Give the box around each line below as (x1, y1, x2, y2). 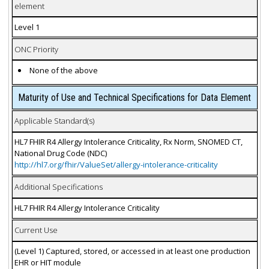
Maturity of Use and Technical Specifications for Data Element (18, 91, 251, 103)
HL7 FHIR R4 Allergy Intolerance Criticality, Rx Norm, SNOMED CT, (14, 136, 243, 148)
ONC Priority (14, 43, 58, 55)
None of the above (29, 64, 98, 76)
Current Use (14, 225, 58, 236)
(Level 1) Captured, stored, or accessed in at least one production (14, 246, 250, 257)
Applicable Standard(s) (14, 115, 94, 127)
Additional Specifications (14, 181, 103, 193)
